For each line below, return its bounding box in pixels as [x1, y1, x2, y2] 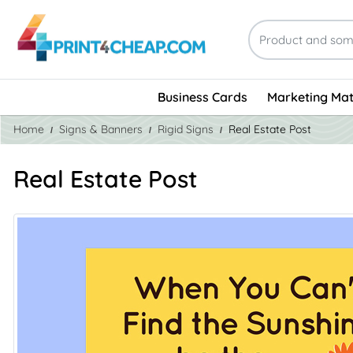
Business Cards [157, 89, 247, 106]
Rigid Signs [158, 121, 214, 136]
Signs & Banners [59, 121, 143, 136]
